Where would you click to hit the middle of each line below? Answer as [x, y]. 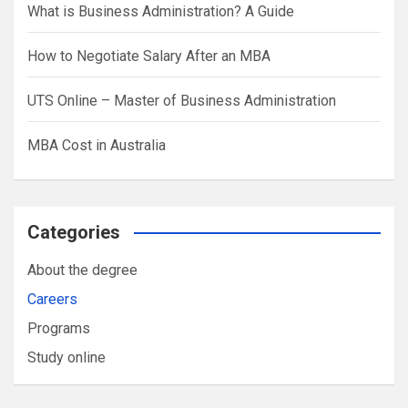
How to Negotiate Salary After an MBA [149, 56]
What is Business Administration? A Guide [161, 12]
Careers [52, 300]
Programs [59, 329]
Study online [66, 358]
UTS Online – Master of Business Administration [182, 101]
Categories [74, 233]
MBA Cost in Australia [97, 146]
